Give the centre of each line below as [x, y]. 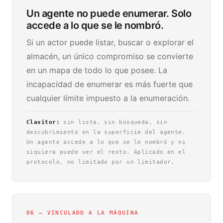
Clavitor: [43, 122]
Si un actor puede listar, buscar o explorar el [110, 42]
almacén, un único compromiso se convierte [110, 56]
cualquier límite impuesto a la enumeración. [108, 98]
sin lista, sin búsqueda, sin [114, 122]
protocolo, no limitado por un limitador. [101, 162]
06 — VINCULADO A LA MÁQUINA [83, 213]
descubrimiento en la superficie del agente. [106, 132]
